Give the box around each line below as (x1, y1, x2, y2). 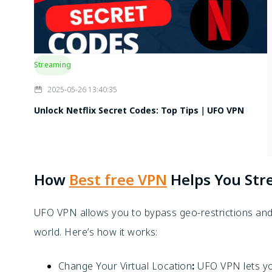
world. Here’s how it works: (34, 225, 158, 239)
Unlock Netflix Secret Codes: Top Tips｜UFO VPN (34, 104, 244, 116)
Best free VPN (69, 169, 167, 189)
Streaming (34, 59, 72, 70)
